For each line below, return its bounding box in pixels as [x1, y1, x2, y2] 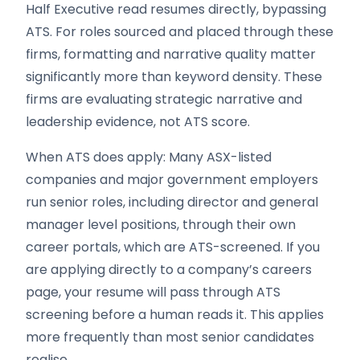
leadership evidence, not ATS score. [26, 112, 250, 131]
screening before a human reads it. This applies [26, 305, 324, 324]
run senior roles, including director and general [26, 193, 318, 211]
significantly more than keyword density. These [26, 67, 322, 86]
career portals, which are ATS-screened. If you [26, 238, 320, 256]
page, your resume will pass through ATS [26, 283, 280, 301]
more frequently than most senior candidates [26, 328, 314, 346]
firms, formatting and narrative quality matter [26, 45, 316, 63]
